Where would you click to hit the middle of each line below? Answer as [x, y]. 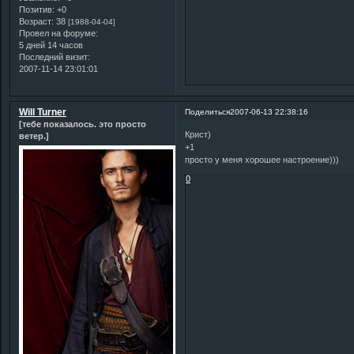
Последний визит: [55, 56]
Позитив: [37, 9]
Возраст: [36, 21]
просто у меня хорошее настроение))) [262, 160]
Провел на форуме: [58, 33]
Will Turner [43, 112]
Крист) [198, 135]
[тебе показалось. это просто [83, 124]
